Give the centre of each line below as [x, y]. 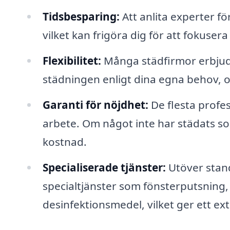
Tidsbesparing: [81, 16]
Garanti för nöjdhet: [95, 104]
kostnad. [64, 141]
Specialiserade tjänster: [104, 167]
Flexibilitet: [72, 60]
